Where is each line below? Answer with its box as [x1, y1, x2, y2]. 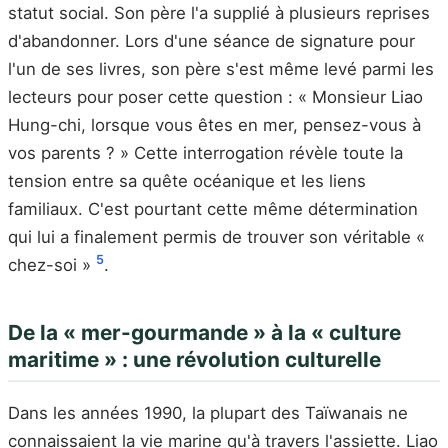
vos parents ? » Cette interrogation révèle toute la [8, 142, 403, 163]
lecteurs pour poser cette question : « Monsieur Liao [8, 86, 423, 107]
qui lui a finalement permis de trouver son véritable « [8, 226, 425, 247]
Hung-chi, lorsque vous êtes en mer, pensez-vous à [8, 114, 421, 135]
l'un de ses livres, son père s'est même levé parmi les [8, 58, 434, 79]
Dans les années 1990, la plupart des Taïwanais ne [8, 403, 408, 424]
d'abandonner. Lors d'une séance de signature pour [8, 30, 415, 51]
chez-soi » [8, 254, 96, 275]
